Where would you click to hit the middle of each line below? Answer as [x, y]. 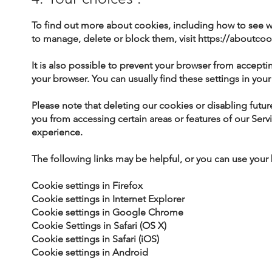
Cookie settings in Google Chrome [108, 212]
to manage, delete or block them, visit [115, 39]
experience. [57, 132]
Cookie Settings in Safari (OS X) [99, 226]
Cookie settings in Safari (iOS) [96, 239]
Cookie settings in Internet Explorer [108, 199]
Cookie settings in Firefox [87, 186]
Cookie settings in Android [90, 253]
